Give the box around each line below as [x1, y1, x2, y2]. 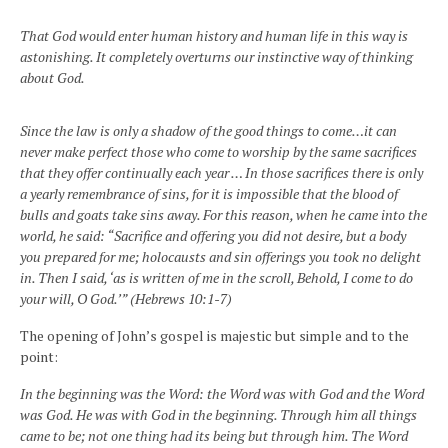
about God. [20, 68, 85, 87]
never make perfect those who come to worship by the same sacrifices [20, 142, 417, 161]
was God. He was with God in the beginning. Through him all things [20, 405, 417, 424]
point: [20, 347, 58, 366]
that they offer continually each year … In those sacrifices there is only [20, 163, 423, 182]
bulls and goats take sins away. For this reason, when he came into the [20, 205, 427, 224]
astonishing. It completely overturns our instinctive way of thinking [20, 47, 413, 66]
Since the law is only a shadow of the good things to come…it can [20, 121, 397, 140]
